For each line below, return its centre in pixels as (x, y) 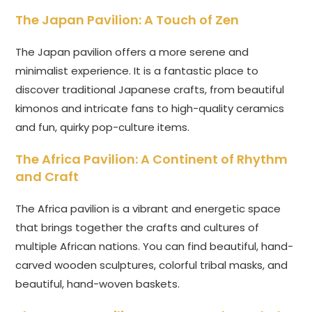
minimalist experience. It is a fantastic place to (137, 71)
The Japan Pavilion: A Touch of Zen (127, 20)
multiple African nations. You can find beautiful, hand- (155, 247)
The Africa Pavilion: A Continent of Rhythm (152, 159)
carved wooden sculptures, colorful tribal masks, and (152, 265)
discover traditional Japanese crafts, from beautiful (150, 90)
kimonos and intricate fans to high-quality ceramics (150, 109)
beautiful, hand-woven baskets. (98, 284)
